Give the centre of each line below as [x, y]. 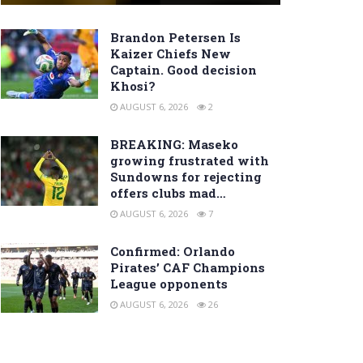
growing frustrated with [190, 161]
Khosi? [133, 86]
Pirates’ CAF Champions [188, 268]
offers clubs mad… [168, 193]
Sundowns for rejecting [186, 177]
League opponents [169, 284]
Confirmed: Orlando [173, 252]
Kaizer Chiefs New [171, 54]
